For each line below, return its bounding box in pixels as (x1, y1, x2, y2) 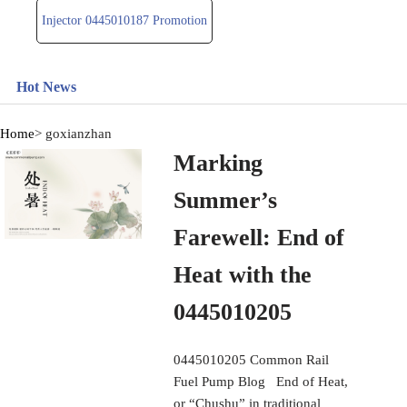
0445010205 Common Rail (174, 352, 330, 367)
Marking (174, 149, 263, 176)
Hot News (16, 78, 76, 94)
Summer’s (174, 186, 278, 213)
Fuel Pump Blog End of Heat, (174, 373, 349, 389)
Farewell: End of (174, 223, 345, 251)
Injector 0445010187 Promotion (42, 13, 207, 27)
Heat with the (174, 261, 313, 288)
